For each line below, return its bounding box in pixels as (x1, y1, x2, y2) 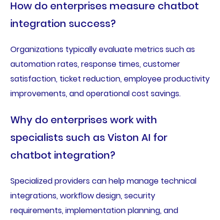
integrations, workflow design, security (10, 190, 155, 201)
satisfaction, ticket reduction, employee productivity (10, 73, 210, 84)
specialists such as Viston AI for (10, 130, 167, 144)
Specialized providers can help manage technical (10, 175, 196, 187)
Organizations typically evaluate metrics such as (10, 43, 195, 55)
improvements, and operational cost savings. (10, 87, 181, 99)
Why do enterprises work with (10, 112, 157, 127)
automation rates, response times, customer (10, 58, 180, 70)
